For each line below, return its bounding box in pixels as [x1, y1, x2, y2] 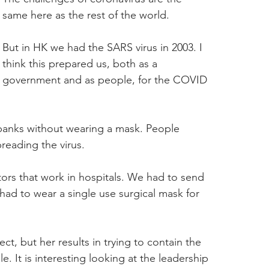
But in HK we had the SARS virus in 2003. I [2, 41, 205, 54]
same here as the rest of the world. [2, 8, 169, 22]
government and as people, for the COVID [2, 73, 210, 86]
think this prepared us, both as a [2, 57, 160, 70]
